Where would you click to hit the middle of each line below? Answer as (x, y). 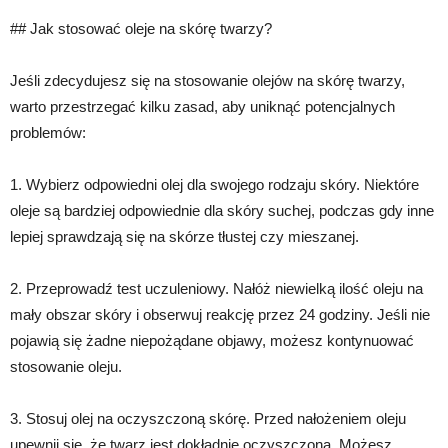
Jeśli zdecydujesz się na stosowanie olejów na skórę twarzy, (207, 80)
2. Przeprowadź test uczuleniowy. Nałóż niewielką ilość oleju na (216, 288)
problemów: (48, 132)
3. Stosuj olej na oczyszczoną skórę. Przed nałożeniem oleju (208, 418)
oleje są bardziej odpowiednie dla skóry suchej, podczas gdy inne (222, 210)
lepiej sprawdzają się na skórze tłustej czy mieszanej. (184, 236)
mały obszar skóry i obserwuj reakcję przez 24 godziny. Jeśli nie (220, 314)
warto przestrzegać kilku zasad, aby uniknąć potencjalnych (202, 106)
